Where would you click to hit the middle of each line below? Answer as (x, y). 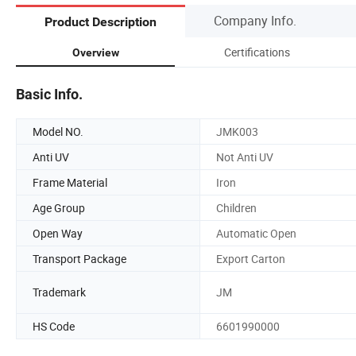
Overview (95, 52)
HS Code (54, 326)
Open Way (58, 233)
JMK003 (237, 131)
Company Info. (255, 20)
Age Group (59, 207)
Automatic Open (256, 233)
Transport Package (79, 258)
